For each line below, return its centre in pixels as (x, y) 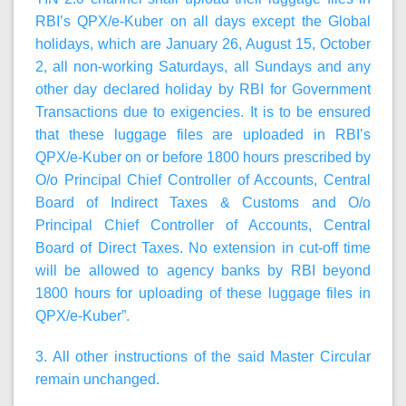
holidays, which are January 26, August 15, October (203, 43)
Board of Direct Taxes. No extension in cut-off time (203, 247)
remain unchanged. (97, 380)
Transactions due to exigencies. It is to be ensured (203, 111)
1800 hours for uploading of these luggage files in (203, 293)
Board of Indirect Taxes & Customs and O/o (203, 202)
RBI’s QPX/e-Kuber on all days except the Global (203, 21)
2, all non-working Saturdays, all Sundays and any (203, 66)
